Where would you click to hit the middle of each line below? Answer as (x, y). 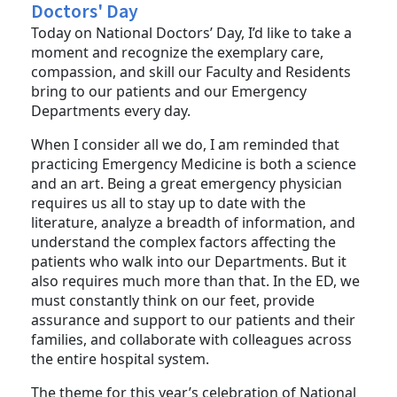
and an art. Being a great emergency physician (187, 203)
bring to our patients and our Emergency (169, 111)
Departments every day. (111, 131)
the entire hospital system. (120, 379)
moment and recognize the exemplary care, (177, 72)
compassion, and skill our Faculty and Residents (191, 92)
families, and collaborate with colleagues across (191, 359)
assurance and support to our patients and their (193, 340)
